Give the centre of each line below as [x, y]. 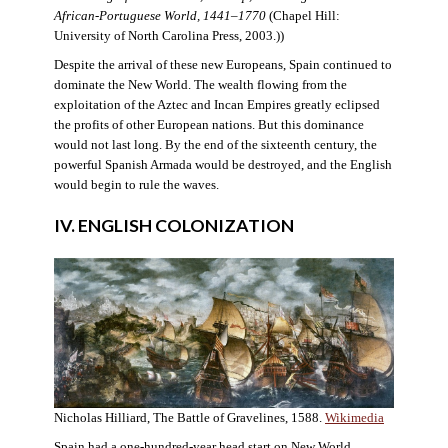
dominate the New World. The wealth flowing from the [200, 84]
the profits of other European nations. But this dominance [208, 124]
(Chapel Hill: [302, 15]
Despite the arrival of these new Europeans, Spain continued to [222, 64]
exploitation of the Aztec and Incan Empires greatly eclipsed [216, 104]
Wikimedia [354, 418]
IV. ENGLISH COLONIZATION [173, 226]
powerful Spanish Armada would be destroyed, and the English [222, 164]
